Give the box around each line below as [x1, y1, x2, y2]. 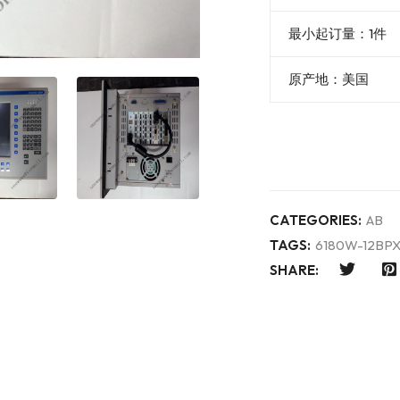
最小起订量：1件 [288, 25, 387, 42]
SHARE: [270, 262, 319, 279]
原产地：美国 [288, 71, 369, 87]
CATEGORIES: [270, 212, 362, 229]
